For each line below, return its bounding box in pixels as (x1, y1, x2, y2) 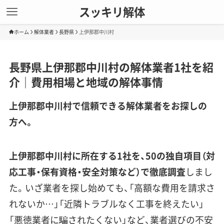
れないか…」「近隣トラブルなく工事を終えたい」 (8, 197, 204, 211)
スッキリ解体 (79, 3, 145, 20)
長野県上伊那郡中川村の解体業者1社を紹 (8, 58, 213, 75)
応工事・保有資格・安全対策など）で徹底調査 (8, 165, 185, 179)
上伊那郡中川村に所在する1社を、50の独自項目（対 (8, 149, 215, 163)
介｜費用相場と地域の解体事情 (8, 73, 163, 90)
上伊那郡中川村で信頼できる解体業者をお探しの (8, 99, 207, 113)
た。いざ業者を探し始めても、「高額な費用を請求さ (8, 181, 215, 195)
